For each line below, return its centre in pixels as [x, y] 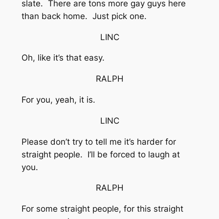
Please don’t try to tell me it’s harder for [99, 142]
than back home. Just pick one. [84, 16]
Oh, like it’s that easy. [63, 58]
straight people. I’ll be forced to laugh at [100, 154]
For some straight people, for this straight [102, 209]
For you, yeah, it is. [58, 99]
